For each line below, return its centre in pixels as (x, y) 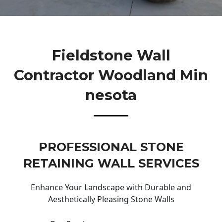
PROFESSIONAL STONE (111, 147)
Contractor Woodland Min (111, 75)
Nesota (111, 95)
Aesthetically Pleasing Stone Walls (111, 199)
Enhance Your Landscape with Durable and (111, 188)
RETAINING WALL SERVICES (111, 164)
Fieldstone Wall (111, 55)
